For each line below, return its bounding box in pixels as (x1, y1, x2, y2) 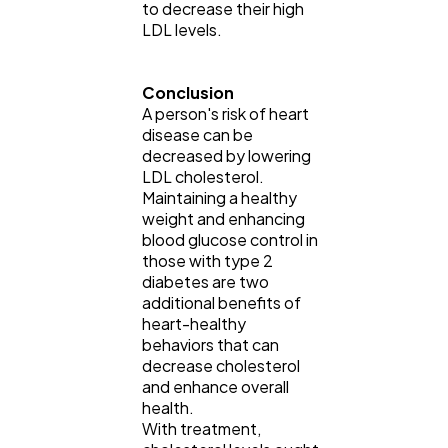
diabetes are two (142, 270, 269, 292)
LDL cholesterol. (142, 165, 264, 187)
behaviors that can (142, 333, 279, 355)
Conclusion (142, 81, 234, 103)
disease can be (142, 123, 253, 145)
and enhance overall (142, 375, 289, 397)
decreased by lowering (142, 144, 311, 166)
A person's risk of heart (142, 102, 309, 124)
